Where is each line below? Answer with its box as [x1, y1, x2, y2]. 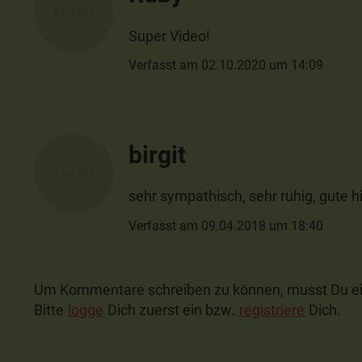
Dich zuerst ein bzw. [104, 301, 239, 318]
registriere [239, 301, 305, 318]
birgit [128, 140, 187, 169]
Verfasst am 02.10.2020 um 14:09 [128, 57, 324, 73]
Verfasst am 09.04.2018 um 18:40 [128, 217, 324, 234]
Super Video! [128, 27, 211, 44]
